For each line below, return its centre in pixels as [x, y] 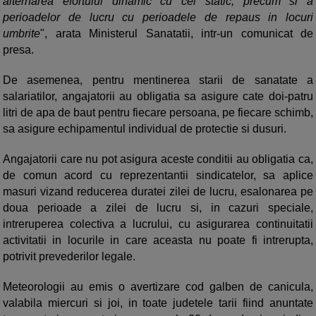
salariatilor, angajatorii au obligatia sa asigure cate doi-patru [158, 97]
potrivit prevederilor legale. [69, 257]
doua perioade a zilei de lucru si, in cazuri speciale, [158, 208]
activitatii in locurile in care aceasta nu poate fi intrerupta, [158, 241]
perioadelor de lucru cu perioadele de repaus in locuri [158, 18]
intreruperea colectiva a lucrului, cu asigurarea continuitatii [158, 224]
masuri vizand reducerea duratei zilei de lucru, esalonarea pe [158, 192]
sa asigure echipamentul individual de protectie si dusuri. [145, 129]
